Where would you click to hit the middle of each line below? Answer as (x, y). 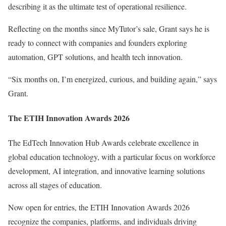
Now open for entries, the (49, 207)
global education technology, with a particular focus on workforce (112, 157)
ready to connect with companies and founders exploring (98, 42)
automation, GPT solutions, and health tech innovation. (95, 56)
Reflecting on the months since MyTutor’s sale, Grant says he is (109, 28)
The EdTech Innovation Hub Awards (67, 143)
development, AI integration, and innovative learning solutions (106, 171)
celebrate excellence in (162, 143)
